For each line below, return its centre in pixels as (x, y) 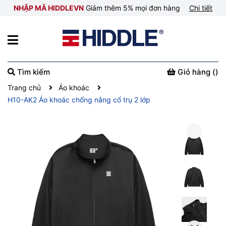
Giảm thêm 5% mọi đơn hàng (133, 8)
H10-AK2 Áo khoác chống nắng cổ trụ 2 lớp (79, 100)
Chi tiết (201, 8)
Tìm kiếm (33, 72)
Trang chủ (24, 88)
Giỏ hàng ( (196, 72)
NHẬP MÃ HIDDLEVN (49, 8)
